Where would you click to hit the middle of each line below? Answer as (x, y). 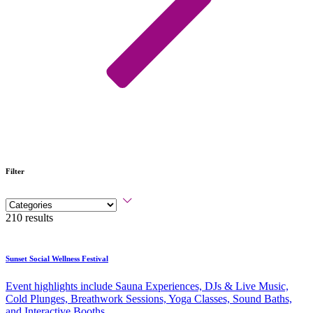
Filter (15, 171)
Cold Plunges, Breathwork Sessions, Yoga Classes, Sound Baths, (149, 298)
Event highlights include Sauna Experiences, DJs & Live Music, (147, 286)
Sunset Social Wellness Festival (57, 258)
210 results (29, 217)
